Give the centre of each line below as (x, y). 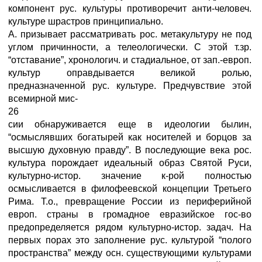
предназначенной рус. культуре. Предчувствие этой (130, 86)
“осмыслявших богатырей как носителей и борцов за (130, 137)
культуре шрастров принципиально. (86, 21)
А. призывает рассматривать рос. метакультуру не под (130, 34)
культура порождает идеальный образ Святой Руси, (130, 163)
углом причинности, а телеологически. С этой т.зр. (130, 47)
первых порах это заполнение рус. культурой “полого (130, 240)
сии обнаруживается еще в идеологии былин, (130, 124)
